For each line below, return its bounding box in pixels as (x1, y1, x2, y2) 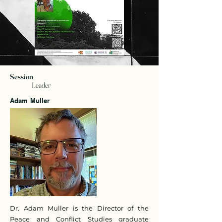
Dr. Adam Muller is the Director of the (10, 204, 149, 212)
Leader (32, 80, 51, 90)
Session (10, 72, 33, 81)
